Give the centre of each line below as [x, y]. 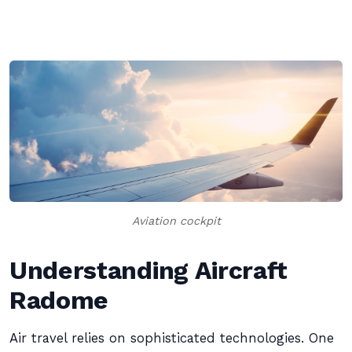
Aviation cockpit [176, 221]
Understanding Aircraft [149, 270]
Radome [59, 300]
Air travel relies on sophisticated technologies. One [172, 338]
